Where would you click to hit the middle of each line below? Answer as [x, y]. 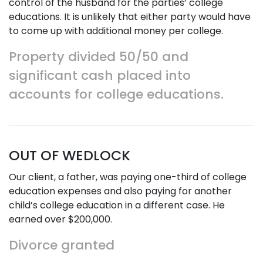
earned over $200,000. [60, 219]
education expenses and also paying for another [120, 191]
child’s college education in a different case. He [117, 205]
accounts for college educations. [116, 94]
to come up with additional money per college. [116, 31]
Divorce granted [62, 245]
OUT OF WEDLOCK [70, 155]
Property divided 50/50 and [99, 57]
